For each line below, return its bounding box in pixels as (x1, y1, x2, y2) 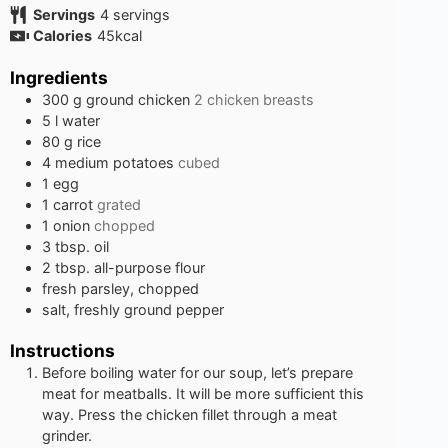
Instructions (10, 340, 115, 362)
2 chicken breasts (194, 90, 314, 108)
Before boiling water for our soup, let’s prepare (42, 364, 353, 382)
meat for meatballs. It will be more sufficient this (42, 385, 364, 403)
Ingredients (10, 66, 108, 88)
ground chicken (86, 90, 190, 108)
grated (97, 195, 141, 213)
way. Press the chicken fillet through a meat (42, 406, 337, 424)
